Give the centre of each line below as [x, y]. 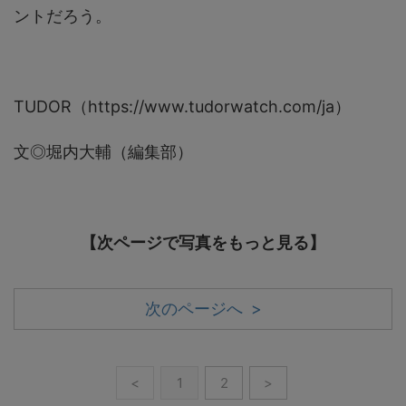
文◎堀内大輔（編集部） [103, 151]
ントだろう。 [63, 15]
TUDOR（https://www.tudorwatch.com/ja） [182, 106]
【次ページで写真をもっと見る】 [203, 242]
